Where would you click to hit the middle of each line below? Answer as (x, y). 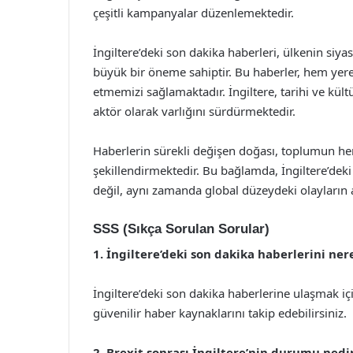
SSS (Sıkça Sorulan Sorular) (181, 229)
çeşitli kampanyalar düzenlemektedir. (193, 12)
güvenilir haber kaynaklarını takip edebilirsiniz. (220, 313)
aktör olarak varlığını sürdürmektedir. (194, 111)
